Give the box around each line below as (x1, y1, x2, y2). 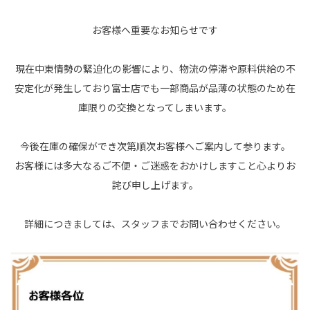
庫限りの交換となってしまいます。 (78, 100, 232, 114)
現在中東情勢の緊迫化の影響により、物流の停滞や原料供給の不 (15, 61, 295, 75)
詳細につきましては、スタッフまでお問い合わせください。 (24, 216, 286, 230)
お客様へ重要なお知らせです (92, 22, 218, 37)
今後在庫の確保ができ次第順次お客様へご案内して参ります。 (19, 138, 291, 153)
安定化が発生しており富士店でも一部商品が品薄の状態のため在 (15, 80, 295, 95)
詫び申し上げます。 (111, 177, 199, 192)
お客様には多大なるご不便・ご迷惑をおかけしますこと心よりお (15, 158, 295, 172)
